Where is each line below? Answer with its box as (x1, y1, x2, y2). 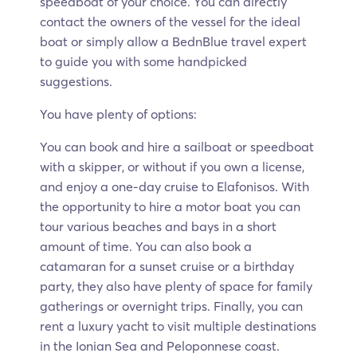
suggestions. (40, 73, 112, 89)
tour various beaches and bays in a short (40, 218, 277, 234)
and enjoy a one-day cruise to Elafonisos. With (40, 178, 309, 194)
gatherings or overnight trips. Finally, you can (40, 298, 303, 314)
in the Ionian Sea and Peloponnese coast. (40, 338, 280, 354)
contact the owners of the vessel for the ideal (40, 14, 300, 29)
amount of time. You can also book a (40, 238, 252, 254)
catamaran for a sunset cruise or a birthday (40, 258, 294, 274)
